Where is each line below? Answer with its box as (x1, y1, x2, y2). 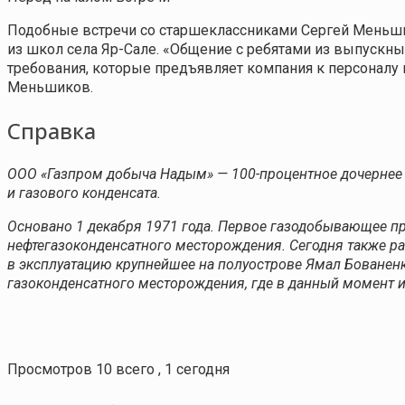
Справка (7, 115, 96, 146)
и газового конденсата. (7, 184, 161, 202)
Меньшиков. (7, 78, 93, 96)
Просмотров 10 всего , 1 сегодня (7, 360, 230, 378)
